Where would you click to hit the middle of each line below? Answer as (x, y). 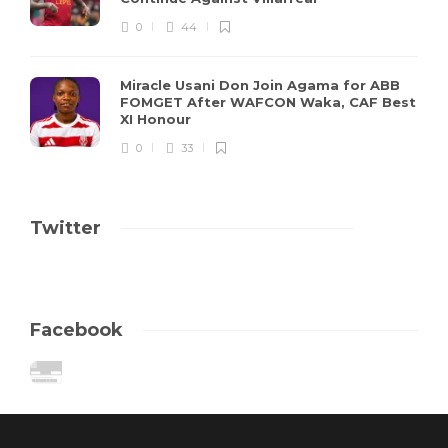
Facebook (76, 330)
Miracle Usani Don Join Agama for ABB (260, 85)
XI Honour (157, 119)
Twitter (65, 228)
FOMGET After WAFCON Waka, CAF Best (268, 102)
